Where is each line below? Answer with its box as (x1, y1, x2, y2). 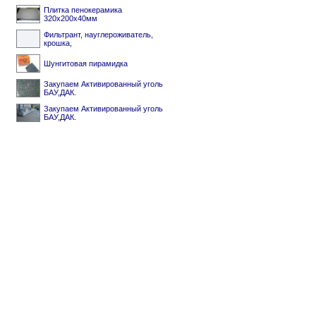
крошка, (44, 39, 72, 47)
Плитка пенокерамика (44, 6, 122, 14)
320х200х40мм (44, 14, 97, 23)
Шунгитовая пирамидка (44, 59, 128, 68)
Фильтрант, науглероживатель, (44, 30, 153, 39)
